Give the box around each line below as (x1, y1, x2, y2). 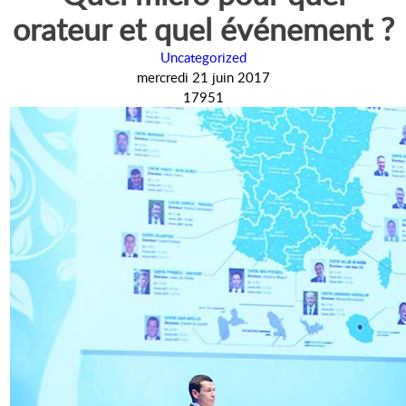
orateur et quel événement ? (12, 8, 394, 51)
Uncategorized (159, 48, 246, 67)
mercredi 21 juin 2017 (136, 68, 270, 87)
